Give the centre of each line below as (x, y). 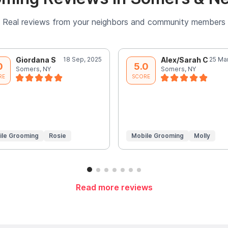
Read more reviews (114, 188)
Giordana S (36, 60)
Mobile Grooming (158, 135)
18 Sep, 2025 (82, 59)
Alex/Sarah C (184, 60)
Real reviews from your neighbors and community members (114, 22)
